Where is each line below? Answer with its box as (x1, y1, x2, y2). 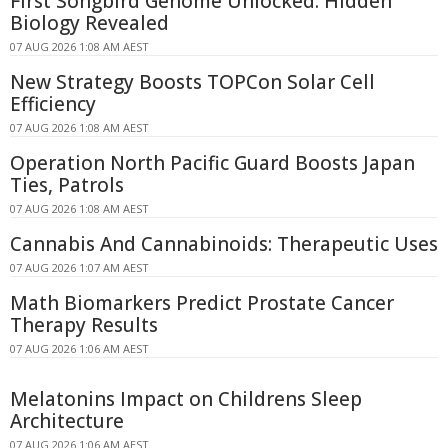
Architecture (10, 407, 124, 434)
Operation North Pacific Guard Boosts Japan (10, 149, 415, 176)
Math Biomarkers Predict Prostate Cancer (10, 289, 394, 316)
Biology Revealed (10, 9, 169, 36)
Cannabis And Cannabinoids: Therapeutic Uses (10, 230, 438, 257)
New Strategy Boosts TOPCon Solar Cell (10, 68, 375, 95)
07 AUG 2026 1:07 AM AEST (10, 259, 149, 275)
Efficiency (10, 90, 96, 117)
